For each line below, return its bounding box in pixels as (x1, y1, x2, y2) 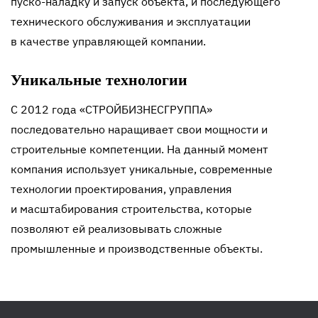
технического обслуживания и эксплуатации (11, 14, 251, 29)
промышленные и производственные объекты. (11, 241, 263, 256)
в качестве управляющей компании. (11, 34, 206, 49)
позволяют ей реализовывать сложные (11, 221, 222, 236)
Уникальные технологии (11, 71, 187, 89)
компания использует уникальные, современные (11, 162, 273, 177)
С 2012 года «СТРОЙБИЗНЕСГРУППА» (11, 102, 212, 117)
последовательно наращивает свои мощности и (11, 122, 270, 137)
